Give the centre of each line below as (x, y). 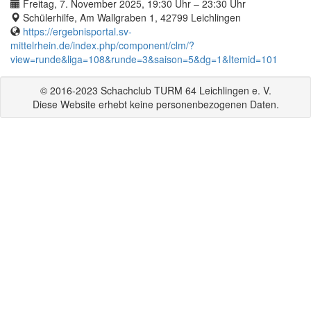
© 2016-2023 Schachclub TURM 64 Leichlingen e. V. (155, 90)
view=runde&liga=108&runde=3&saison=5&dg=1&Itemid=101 (144, 59)
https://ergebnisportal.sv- (77, 31)
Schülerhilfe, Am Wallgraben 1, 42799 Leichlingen (131, 17)
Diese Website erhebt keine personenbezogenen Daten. (155, 104)
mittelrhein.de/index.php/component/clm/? (102, 45)
